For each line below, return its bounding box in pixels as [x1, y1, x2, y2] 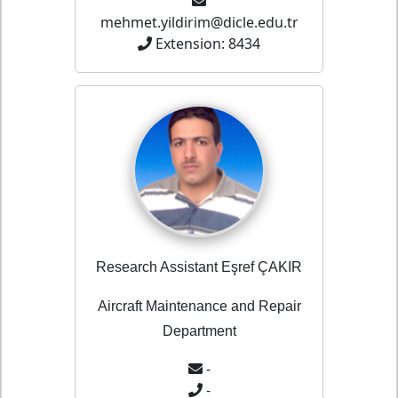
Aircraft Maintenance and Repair [97, 298, 301, 314]
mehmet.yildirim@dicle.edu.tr [99, 12, 298, 33]
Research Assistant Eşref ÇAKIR [96, 259, 302, 275]
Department [162, 323, 236, 339]
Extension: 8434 [155, 34, 260, 54]
